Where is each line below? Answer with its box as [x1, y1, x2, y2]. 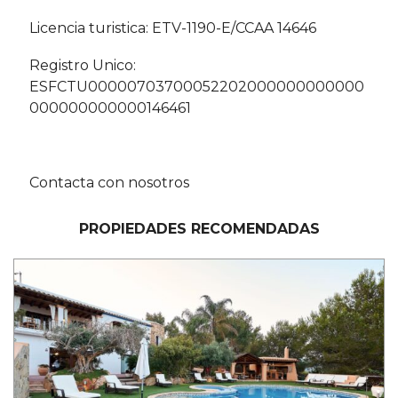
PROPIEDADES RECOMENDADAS [78, 220, 320, 238]
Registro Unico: [29, 57, 136, 75]
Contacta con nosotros [29, 174, 189, 192]
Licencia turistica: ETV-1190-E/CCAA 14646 [29, 20, 316, 37]
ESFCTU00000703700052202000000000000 [29, 78, 364, 96]
